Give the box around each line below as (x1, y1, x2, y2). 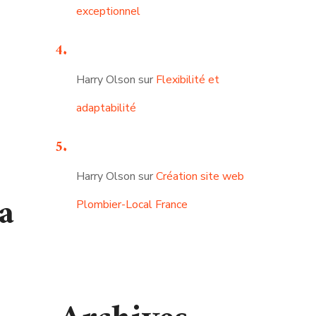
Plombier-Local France (75, 197, 188, 212)
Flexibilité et (155, 72, 219, 87)
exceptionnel (75, 4, 140, 19)
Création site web (155, 169, 244, 184)
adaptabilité (75, 100, 136, 116)
